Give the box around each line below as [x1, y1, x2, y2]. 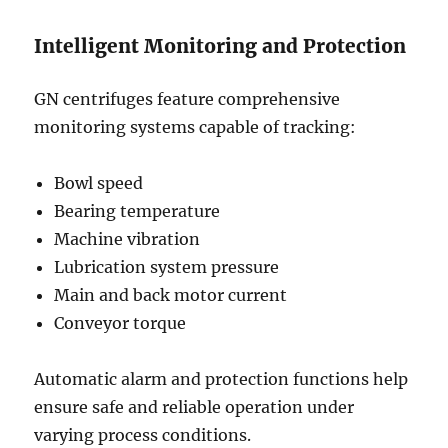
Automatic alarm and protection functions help [34, 369, 409, 389]
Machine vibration [54, 229, 201, 249]
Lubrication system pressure [54, 257, 280, 277]
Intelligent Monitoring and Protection [34, 34, 407, 58]
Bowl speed [54, 173, 144, 193]
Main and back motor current [54, 285, 288, 305]
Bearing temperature [54, 201, 221, 221]
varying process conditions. [34, 425, 252, 445]
